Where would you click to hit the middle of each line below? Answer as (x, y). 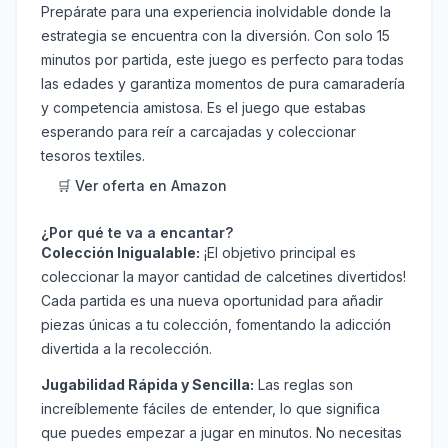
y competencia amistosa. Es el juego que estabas (203, 108)
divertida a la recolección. (126, 349)
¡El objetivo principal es (278, 253)
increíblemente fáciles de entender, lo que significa (210, 409)
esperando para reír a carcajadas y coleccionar (198, 132)
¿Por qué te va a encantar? (137, 233)
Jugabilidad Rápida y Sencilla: (147, 385)
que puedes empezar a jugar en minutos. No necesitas (221, 433)
